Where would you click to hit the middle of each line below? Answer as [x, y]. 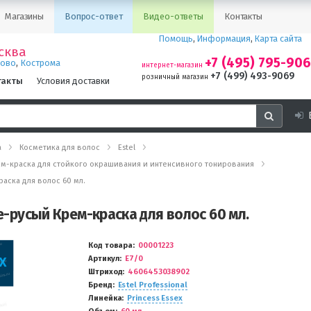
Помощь [176, 39]
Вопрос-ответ [94, 16]
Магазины [24, 16]
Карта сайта [278, 39]
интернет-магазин [172, 65]
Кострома [41, 62]
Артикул [104, 259]
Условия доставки [73, 81]
